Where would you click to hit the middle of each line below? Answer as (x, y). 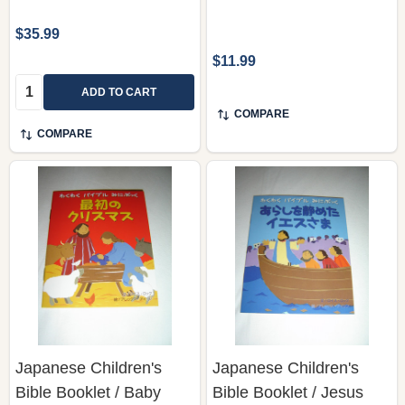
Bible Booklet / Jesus (288, 392)
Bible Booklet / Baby (88, 392)
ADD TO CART (119, 92)
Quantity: (44, 84)
